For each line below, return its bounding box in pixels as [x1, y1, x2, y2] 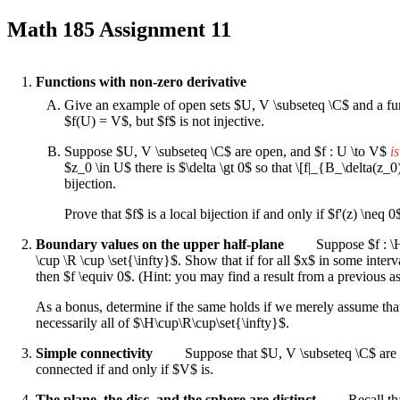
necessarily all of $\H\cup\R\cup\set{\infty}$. [36, 314, 289, 330]
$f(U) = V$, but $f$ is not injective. [64, 112, 264, 129]
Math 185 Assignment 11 [7, 17, 231, 41]
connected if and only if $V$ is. [36, 361, 213, 377]
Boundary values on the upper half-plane [36, 236, 284, 252]
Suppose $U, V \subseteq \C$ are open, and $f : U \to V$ [64, 143, 390, 159]
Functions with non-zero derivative [36, 73, 246, 89]
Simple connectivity [36, 345, 153, 361]
